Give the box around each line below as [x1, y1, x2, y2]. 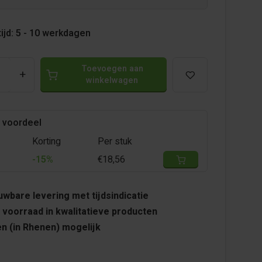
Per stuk [98, 135, 132, 149]
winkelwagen [86, 74, 138, 87]
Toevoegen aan [81, 63, 143, 75]
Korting [32, 135, 61, 149]
